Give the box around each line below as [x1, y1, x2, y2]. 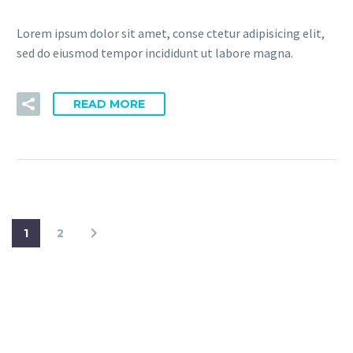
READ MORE [73, 97, 145, 112]
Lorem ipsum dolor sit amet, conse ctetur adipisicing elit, [17, 24, 325, 41]
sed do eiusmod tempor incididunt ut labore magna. [17, 44, 293, 61]
